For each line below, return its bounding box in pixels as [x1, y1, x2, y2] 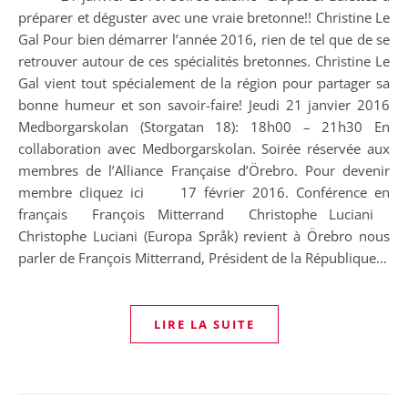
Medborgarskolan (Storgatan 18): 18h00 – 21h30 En [18, 117, 390, 136]
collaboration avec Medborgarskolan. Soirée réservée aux [18, 139, 390, 158]
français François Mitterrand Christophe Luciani [18, 205, 390, 223]
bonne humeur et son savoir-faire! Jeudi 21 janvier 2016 [18, 96, 390, 114]
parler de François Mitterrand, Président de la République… [18, 249, 387, 267]
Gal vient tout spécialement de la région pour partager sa [18, 74, 390, 92]
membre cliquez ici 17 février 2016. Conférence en [18, 183, 390, 201]
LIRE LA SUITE [153, 316, 255, 332]
